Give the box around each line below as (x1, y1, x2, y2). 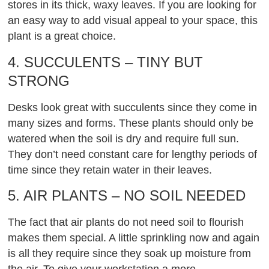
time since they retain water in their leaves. (8, 163, 213, 176)
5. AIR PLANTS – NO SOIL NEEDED (8, 187, 246, 204)
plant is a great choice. (8, 30, 116, 43)
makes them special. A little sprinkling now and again (8, 232, 260, 244)
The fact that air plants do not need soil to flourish (8, 216, 244, 229)
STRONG (8, 72, 70, 89)
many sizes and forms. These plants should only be (8, 116, 254, 129)
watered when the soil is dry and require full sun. (8, 132, 240, 145)
